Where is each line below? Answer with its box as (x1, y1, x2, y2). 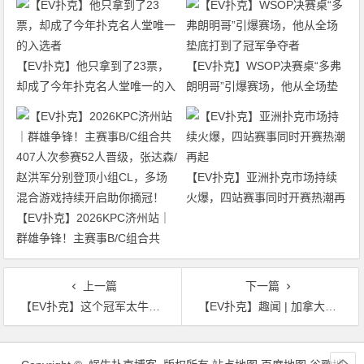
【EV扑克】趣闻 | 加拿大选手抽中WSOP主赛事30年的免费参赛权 (197, 300, 325, 314)
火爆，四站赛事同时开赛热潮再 (185, 191, 345, 205)
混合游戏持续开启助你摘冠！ (16, 292, 165, 306)
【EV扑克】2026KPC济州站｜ (16, 211, 171, 225)
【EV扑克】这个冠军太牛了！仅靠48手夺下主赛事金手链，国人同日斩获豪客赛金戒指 (20, 300, 149, 314)
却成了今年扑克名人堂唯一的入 (16, 80, 176, 93)
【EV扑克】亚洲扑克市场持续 (185, 171, 337, 184)
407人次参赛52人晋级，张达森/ (16, 252, 178, 266)
